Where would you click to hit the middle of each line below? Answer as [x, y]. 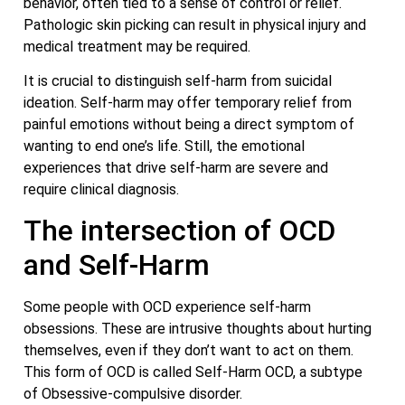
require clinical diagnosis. [101, 190]
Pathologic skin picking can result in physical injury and [195, 24]
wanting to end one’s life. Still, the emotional [164, 146]
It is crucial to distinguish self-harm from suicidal [178, 81]
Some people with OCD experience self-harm [167, 307]
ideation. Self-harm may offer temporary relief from [188, 103]
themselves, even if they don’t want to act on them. [188, 351]
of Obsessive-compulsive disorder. [133, 394]
